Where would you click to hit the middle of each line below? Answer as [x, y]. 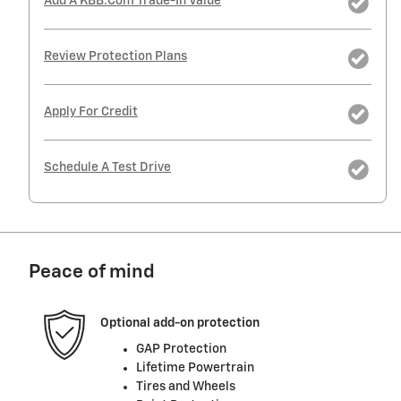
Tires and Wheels [186, 387]
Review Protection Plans [115, 57]
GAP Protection [181, 350]
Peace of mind [92, 273]
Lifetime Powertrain [195, 368]
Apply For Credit [91, 112]
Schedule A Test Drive [107, 168]
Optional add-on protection [180, 323]
